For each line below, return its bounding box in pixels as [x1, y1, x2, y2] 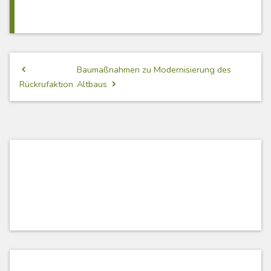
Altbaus [76, 78, 109, 91]
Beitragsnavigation [9, 64, 122, 82]
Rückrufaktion [19, 78, 73, 91]
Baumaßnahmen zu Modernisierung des [76, 64, 231, 76]
